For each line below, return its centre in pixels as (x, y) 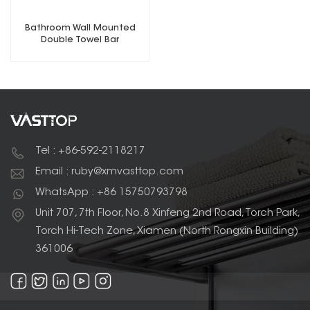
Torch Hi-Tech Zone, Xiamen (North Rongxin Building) (167, 232)
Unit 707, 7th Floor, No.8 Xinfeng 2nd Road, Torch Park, (167, 214)
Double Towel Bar (80, 40)
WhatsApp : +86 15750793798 (111, 193)
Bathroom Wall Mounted (80, 28)
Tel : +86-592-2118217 (90, 152)
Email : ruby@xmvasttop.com (109, 172)
